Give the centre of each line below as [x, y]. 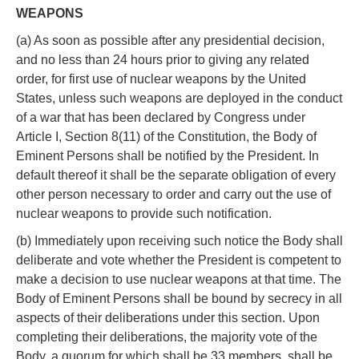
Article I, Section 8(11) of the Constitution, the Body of [166, 136]
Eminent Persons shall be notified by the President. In [167, 155]
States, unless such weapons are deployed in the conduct [179, 98]
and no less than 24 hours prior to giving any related [163, 59]
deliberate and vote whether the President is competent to [179, 260]
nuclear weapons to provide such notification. [144, 213]
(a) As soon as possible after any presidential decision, [170, 40]
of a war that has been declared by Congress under [161, 117]
